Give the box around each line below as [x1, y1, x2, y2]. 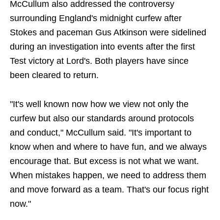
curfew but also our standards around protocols [10, 113, 194, 123]
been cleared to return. [10, 70, 99, 80]
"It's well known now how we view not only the [10, 99, 189, 109]
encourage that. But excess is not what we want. [10, 156, 199, 166]
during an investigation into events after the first [10, 42, 195, 52]
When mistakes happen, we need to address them [10, 170, 206, 180]
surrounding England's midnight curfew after [10, 13, 182, 23]
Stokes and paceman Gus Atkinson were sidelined [10, 27, 206, 37]
